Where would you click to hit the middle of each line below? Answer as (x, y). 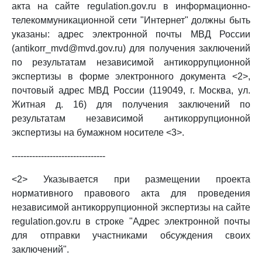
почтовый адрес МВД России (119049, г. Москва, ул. (131, 90)
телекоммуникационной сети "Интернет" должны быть (131, 20)
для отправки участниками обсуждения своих (131, 235)
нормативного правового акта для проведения (131, 193)
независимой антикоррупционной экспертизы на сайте (131, 207)
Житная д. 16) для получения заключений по (131, 104)
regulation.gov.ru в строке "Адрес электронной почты (131, 221)
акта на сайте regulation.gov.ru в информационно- (131, 6)
